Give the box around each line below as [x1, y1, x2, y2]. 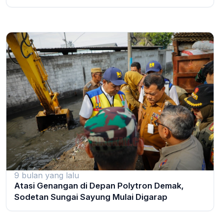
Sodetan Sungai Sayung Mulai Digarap [14, 192, 167, 202]
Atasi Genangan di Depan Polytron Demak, [14, 181, 184, 191]
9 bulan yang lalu [14, 170, 79, 181]
